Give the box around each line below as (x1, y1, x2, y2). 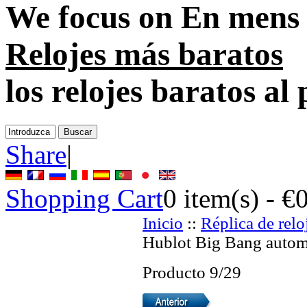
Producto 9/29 (143, 262, 241, 282)
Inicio (143, 213, 183, 232)
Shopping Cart (5, 183, 163, 213)
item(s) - (177, 183, 282, 213)
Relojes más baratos (5, 36, 283, 73)
